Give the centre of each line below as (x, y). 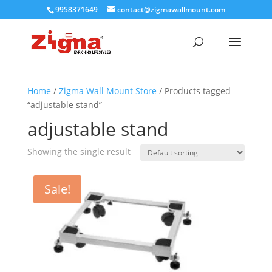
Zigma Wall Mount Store (107, 91)
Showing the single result (79, 151)
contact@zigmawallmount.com (171, 9)
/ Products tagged (193, 91)
